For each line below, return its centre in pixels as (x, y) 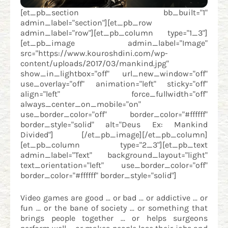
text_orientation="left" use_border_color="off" (114, 165)
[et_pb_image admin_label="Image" (114, 43)
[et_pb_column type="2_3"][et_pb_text (114, 145)
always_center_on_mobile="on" (81, 104)
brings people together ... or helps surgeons (114, 218)
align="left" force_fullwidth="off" (114, 94)
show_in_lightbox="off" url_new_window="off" (114, 73)
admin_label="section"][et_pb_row (86, 22)
